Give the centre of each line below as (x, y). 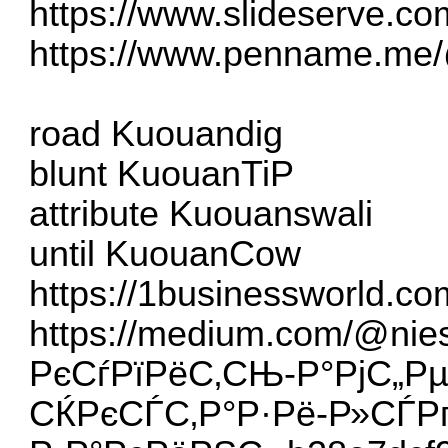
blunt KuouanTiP (162, 174)
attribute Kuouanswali (201, 214)
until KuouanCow (165, 254)
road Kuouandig (156, 134)
